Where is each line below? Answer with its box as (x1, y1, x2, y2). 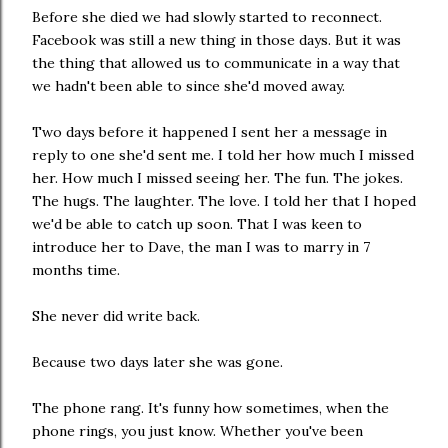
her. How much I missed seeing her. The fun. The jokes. (32, 168, 403, 187)
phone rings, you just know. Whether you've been (32, 421, 363, 440)
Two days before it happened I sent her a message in (32, 122, 387, 141)
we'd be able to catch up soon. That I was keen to (32, 214, 362, 233)
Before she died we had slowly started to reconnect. (32, 7, 382, 26)
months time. (32, 260, 120, 279)
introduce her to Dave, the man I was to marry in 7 (32, 237, 370, 256)
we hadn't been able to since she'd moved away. (32, 76, 345, 95)
